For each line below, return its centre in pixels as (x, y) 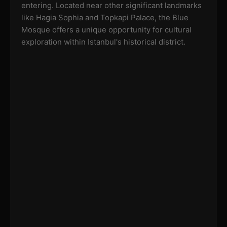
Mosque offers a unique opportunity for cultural (106, 30)
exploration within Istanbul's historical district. (103, 42)
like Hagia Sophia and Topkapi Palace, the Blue (105, 18)
